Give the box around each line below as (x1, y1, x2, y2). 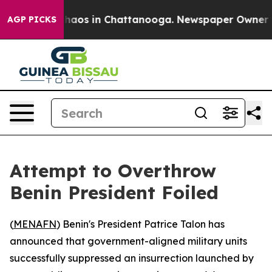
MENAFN (13, 218, 56, 230)
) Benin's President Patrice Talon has (56, 218, 225, 230)
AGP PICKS (7, 14, 56, 25)
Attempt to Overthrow (10, 159, 216, 182)
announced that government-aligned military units (10, 235, 247, 247)
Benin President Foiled (10, 181, 219, 204)
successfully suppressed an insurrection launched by (10, 252, 254, 264)
